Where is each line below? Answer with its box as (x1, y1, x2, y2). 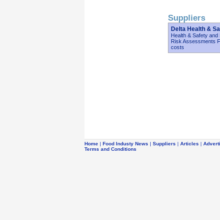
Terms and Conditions (84, 146, 137, 152)
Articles (180, 141, 199, 146)
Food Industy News (103, 141, 148, 146)
